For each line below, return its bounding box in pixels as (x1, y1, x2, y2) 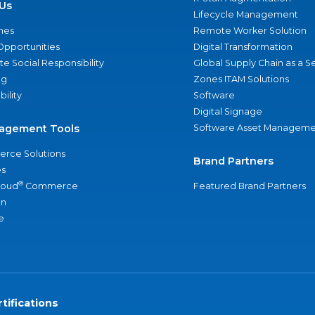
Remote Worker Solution (193, 25, 307, 36)
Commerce (23, 181, 78, 191)
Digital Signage (193, 106, 262, 117)
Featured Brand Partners (193, 181, 306, 191)
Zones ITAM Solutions (193, 74, 289, 84)
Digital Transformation (193, 41, 292, 52)
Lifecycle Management (193, 9, 298, 20)
